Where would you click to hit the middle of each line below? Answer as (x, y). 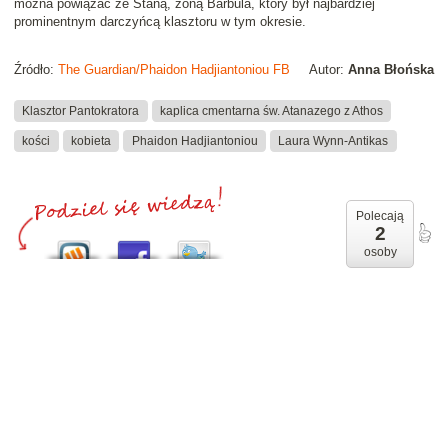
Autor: (328, 70)
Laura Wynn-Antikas (333, 140)
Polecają (380, 216)
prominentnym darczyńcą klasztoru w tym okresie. (160, 22)
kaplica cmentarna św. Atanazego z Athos (271, 110)
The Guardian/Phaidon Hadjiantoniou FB (174, 70)
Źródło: (36, 70)
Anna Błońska (391, 70)
